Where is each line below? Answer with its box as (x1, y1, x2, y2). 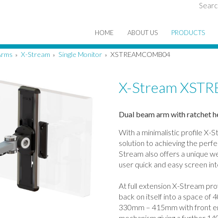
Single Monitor (58, 50, 102, 58)
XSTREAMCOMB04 (110, 50, 170, 58)
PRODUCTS (171, 29, 205, 36)
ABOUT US (127, 29, 158, 36)
